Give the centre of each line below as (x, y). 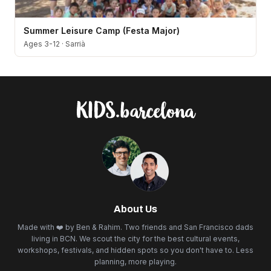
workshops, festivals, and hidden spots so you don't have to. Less (135, 250)
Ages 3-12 (42, 44)
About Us (135, 209)
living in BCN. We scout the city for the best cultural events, (135, 239)
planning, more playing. (135, 262)
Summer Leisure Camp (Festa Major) (102, 31)
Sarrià (75, 44)
